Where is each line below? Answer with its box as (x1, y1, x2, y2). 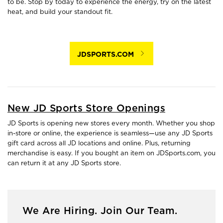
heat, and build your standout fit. (7, 8, 112, 16)
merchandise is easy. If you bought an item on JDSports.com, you (7, 149, 216, 157)
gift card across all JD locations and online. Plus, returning (7, 139, 191, 147)
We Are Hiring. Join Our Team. (22, 206, 178, 217)
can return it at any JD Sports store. (7, 159, 121, 167)
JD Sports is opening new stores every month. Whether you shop (7, 119, 215, 127)
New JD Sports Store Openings (7, 103, 165, 113)
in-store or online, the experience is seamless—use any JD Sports (7, 129, 213, 137)
